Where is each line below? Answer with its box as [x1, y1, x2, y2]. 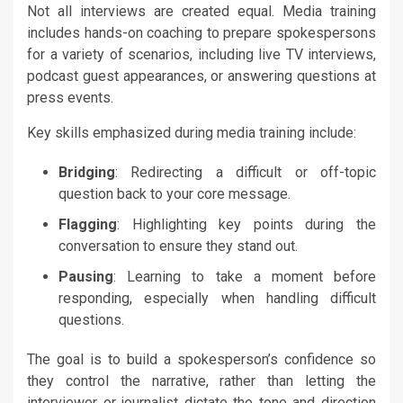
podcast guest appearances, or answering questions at [27, 67, 376, 85]
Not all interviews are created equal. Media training [27, 2, 376, 20]
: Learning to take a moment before [113, 267, 376, 285]
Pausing [58, 267, 113, 285]
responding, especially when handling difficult [58, 289, 376, 307]
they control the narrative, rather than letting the [27, 372, 376, 390]
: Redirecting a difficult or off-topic [115, 163, 376, 181]
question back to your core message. [58, 184, 291, 202]
